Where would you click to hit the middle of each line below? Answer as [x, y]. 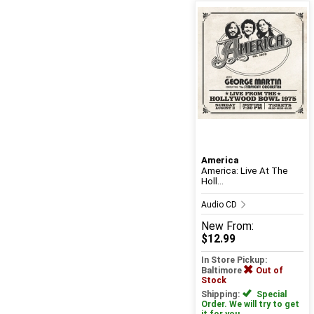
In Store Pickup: [234, 260]
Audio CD [220, 205]
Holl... [212, 182]
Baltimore [222, 271]
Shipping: [221, 295]
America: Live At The [244, 171]
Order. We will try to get [250, 305]
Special [270, 295]
